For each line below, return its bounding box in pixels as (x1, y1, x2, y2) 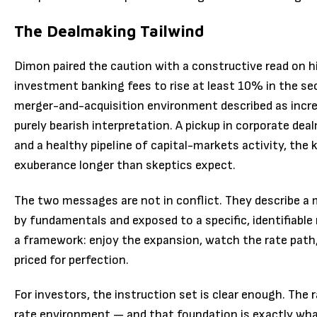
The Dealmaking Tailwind (14, 21, 204, 40)
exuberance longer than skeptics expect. (14, 158, 236, 173)
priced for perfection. (14, 252, 129, 267)
